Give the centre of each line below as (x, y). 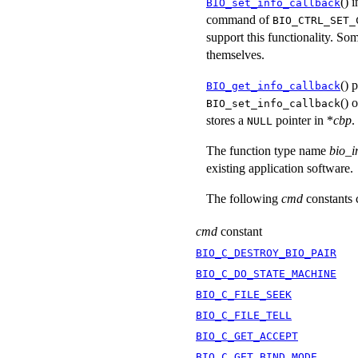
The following (244, 198)
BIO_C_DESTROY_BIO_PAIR (266, 253)
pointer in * (303, 120)
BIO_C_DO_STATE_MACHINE (266, 273)
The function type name (268, 150)
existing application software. (280, 168)
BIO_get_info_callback (273, 86)
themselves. (235, 54)
